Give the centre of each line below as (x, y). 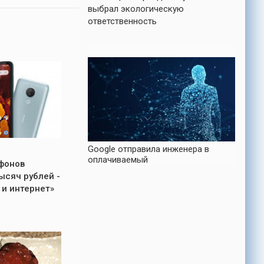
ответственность (122, 21)
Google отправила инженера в (148, 149)
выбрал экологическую (136, 9)
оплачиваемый (118, 160)
